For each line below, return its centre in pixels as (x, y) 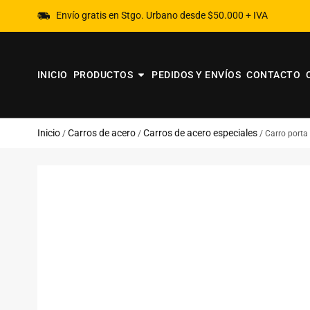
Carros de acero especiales (200, 133)
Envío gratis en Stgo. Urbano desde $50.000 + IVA (162, 16)
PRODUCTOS (103, 75)
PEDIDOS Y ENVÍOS (197, 75)
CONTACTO (274, 75)
